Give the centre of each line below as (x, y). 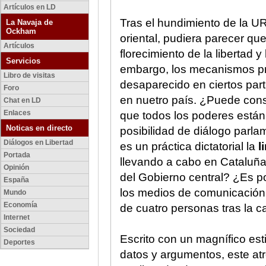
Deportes (19, 242)
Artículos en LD (30, 7)
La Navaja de (29, 22)
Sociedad (19, 230)
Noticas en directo (39, 128)
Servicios (23, 61)
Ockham (21, 31)
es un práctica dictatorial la (189, 146)
